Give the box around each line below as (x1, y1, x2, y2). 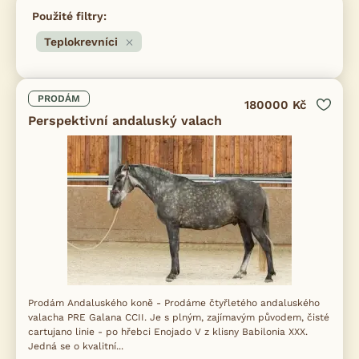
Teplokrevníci (44, 34, 118, 48)
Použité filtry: (32, 10, 107, 22)
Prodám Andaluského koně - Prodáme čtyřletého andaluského (28, 297, 320, 309)
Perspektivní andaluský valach (28, 113, 222, 128)
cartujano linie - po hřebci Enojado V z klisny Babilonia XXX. (28, 326, 308, 337)
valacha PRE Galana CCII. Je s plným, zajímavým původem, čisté (28, 312, 329, 323)
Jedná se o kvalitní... (28, 341, 123, 352)
